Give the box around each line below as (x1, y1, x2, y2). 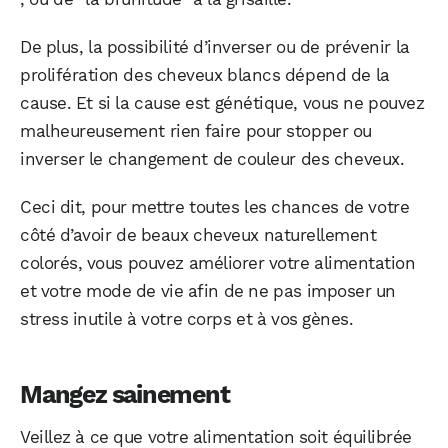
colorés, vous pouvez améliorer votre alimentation (20, 252, 416, 273)
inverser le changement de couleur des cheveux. (20, 148, 405, 169)
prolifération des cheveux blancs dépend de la (20, 64, 390, 85)
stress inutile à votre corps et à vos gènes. (20, 308, 354, 329)
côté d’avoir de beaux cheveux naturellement (20, 224, 377, 245)
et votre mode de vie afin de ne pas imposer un (20, 280, 396, 301)
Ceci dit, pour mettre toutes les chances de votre (20, 196, 410, 217)
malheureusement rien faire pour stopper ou (20, 120, 372, 141)
